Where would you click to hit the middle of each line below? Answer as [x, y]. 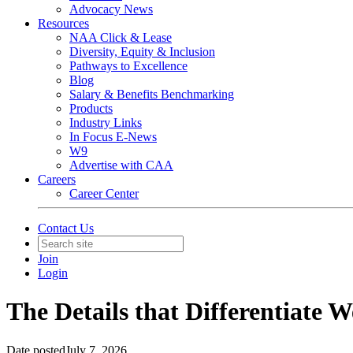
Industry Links [106, 123]
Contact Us [66, 228]
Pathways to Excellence [128, 66]
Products [91, 108]
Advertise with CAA [121, 165]
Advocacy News [111, 9]
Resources [63, 23]
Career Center [104, 193]
